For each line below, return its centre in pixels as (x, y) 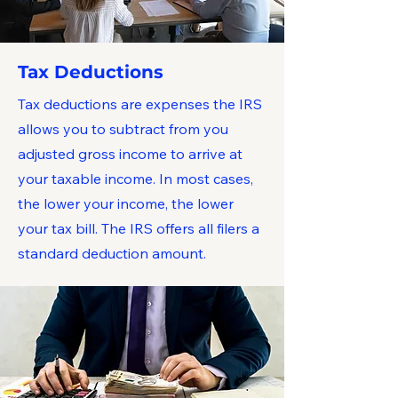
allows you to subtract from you (123, 129)
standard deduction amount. (114, 253)
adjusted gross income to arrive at (130, 154)
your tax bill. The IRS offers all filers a (139, 228)
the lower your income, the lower (126, 203)
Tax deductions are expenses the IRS (140, 104)
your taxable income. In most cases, (135, 179)
